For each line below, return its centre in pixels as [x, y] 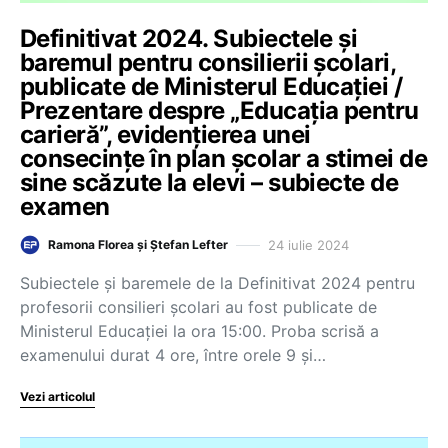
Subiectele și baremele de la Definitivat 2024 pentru [217, 283]
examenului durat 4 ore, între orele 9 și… [173, 355]
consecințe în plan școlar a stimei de [224, 158]
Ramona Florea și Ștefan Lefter [138, 244]
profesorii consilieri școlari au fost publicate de [198, 307]
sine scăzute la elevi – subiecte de [209, 182]
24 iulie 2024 [308, 244]
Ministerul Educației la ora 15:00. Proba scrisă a [199, 331]
